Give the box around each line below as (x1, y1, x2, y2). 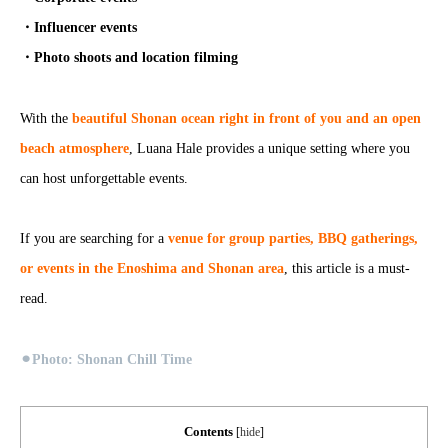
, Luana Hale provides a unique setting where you (129, 140, 410, 156)
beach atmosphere (20, 140, 129, 156)
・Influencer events (20, 19, 137, 35)
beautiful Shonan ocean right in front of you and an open (72, 110, 421, 126)
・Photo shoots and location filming (20, 49, 238, 65)
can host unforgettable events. (20, 170, 188, 186)
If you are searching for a (20, 231, 168, 247)
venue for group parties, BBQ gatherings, (168, 231, 418, 247)
